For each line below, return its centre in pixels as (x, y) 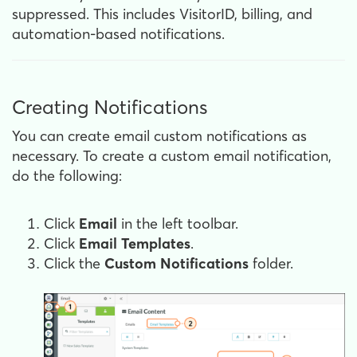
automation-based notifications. (118, 34)
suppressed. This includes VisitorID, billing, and (162, 14)
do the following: (67, 176)
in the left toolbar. (180, 224)
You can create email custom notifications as (159, 136)
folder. (271, 263)
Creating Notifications (110, 107)
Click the (74, 263)
